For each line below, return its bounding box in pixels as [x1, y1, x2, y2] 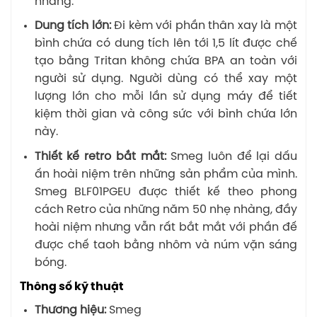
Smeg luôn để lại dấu [166, 150, 298, 163]
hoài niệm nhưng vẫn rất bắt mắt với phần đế [34, 221, 297, 234]
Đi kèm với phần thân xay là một [110, 20, 298, 33]
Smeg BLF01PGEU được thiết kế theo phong [34, 185, 297, 198]
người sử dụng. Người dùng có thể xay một [34, 73, 297, 86]
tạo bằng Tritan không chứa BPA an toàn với [34, 55, 297, 68]
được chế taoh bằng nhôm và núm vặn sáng [34, 238, 297, 251]
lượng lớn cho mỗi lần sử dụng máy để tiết [34, 91, 297, 103]
